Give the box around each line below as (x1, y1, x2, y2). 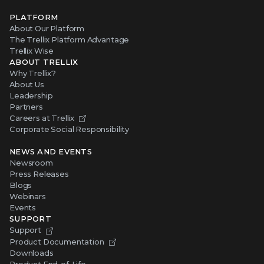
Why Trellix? (9, 68, 57, 78)
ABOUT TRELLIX (9, 57, 78, 67)
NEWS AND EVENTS (9, 147, 92, 157)
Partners (9, 102, 43, 112)
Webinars (9, 192, 46, 202)
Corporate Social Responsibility (9, 124, 130, 134)
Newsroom (9, 158, 53, 168)
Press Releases (9, 169, 69, 179)
